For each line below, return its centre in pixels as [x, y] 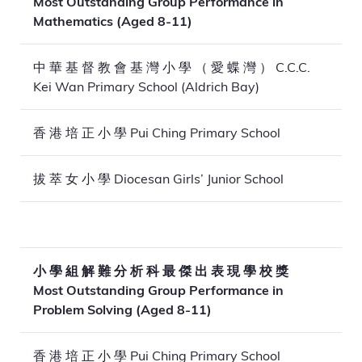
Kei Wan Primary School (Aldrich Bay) [146, 86]
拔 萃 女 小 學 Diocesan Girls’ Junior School [158, 178]
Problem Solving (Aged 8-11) [122, 309]
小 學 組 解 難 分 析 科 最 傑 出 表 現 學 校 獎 [161, 271]
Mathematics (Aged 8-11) [113, 21]
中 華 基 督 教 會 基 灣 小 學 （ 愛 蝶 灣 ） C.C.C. [172, 67]
